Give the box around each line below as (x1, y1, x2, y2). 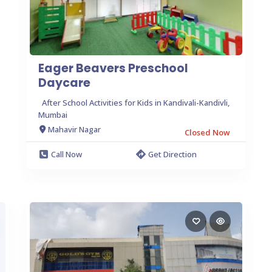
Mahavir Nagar (48, 124, 101, 135)
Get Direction (148, 148, 197, 160)
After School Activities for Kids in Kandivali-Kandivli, (42, 97, 229, 108)
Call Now (51, 148, 82, 160)
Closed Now (185, 126, 230, 138)
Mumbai (38, 109, 67, 120)
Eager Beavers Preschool (38, 59, 188, 76)
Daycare (38, 74, 90, 91)
